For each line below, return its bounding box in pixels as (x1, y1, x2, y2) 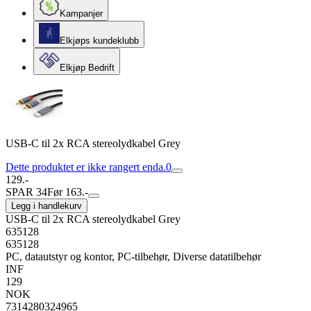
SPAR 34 (6, 186, 47, 198)
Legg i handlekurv (11, 201, 82, 211)
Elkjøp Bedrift (60, 62, 115, 73)
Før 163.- (47, 186, 88, 198)
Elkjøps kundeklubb (60, 35, 139, 46)
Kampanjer (60, 8, 103, 19)
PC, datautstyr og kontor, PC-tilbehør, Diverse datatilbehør (6, 251, 261, 262)
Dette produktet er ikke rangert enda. (6, 161, 166, 173)
